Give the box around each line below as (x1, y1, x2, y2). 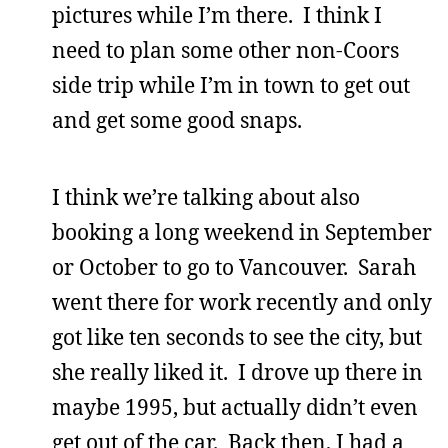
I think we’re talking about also (52, 183, 360, 211)
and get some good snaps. (52, 106, 302, 134)
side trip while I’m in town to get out (52, 71, 410, 99)
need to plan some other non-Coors (52, 36, 399, 64)
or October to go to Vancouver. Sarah (52, 253, 416, 281)
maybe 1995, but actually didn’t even (52, 393, 418, 421)
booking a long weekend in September (52, 218, 432, 246)
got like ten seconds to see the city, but (52, 323, 422, 351)
